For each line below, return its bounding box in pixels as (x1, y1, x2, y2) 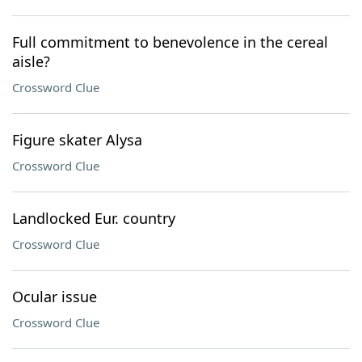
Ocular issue (12, 287, 97, 306)
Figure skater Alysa (12, 130, 142, 149)
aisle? (12, 52, 50, 71)
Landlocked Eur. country (12, 208, 175, 228)
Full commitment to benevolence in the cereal (12, 32, 328, 52)
